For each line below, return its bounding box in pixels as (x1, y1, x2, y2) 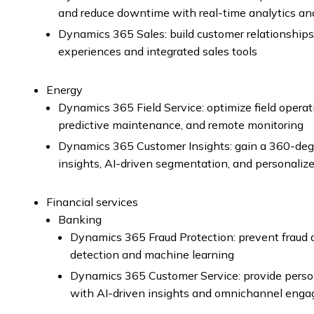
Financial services (46, 195, 138, 209)
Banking (58, 212, 102, 226)
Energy (46, 83, 83, 97)
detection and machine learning (70, 247, 234, 261)
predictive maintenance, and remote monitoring (58, 118, 303, 132)
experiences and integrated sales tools (58, 44, 257, 58)
